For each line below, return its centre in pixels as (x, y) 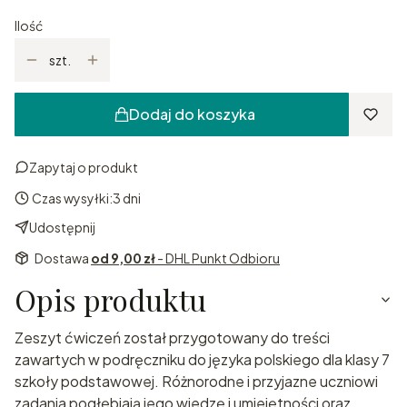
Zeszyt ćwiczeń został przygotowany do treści (172, 338)
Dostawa (63, 258)
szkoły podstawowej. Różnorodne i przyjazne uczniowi (196, 382)
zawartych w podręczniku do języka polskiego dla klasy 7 (202, 360)
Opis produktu (110, 300)
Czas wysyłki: (72, 199)
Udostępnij (62, 228)
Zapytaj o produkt (84, 168)
